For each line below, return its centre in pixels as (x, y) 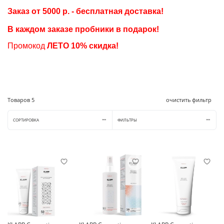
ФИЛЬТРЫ (127, 120)
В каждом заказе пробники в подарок (82, 29)
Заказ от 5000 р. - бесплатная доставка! (85, 11)
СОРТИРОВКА (26, 120)
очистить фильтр (188, 100)
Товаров (19, 100)
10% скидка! (94, 46)
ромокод (29, 46)
